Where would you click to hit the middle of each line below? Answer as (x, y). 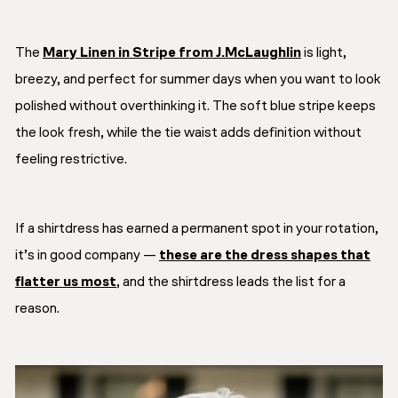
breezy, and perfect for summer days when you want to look (198, 80)
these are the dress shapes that (265, 256)
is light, (324, 54)
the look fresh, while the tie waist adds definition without (188, 134)
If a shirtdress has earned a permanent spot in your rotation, (197, 230)
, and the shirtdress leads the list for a (231, 283)
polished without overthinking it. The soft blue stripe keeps (195, 107)
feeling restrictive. (71, 160)
